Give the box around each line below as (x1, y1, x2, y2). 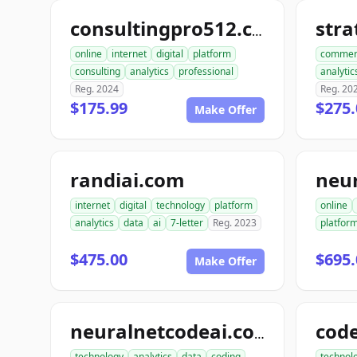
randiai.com (70, 167, 185, 193)
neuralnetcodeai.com (254, 325, 265, 343)
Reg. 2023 (213, 216, 257, 229)
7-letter (171, 216, 203, 229)
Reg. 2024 (75, 82, 119, 96)
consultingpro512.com (252, 22, 262, 40)
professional (178, 65, 233, 78)
